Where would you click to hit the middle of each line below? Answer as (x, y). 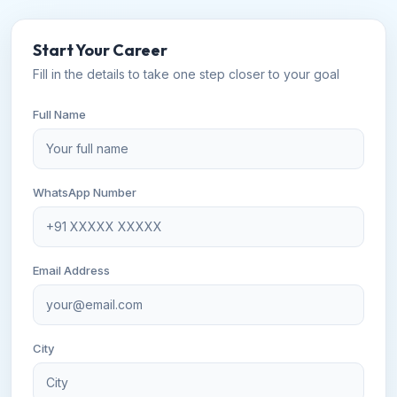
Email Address (71, 270)
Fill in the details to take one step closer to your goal (186, 74)
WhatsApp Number (85, 192)
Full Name (59, 114)
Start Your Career (100, 50)
